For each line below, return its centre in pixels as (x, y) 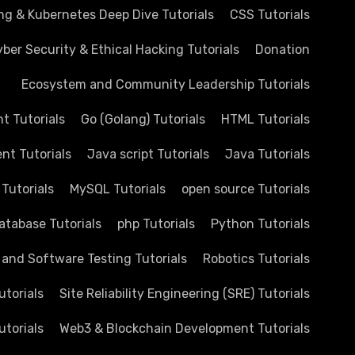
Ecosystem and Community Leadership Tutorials (166, 84)
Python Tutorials (260, 224)
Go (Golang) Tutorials (143, 119)
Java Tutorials (267, 154)
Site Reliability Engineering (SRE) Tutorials (185, 294)
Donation (282, 50)
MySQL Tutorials (118, 189)
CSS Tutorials (270, 15)
